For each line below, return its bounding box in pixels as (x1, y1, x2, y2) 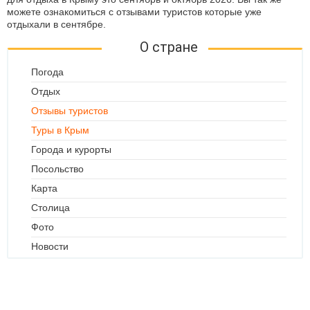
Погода (31, 66, 64, 77)
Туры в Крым (31, 125, 89, 136)
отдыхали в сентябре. (7, 19, 106, 30)
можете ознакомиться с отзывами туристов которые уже (7, 6, 262, 17)
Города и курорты (31, 144, 111, 155)
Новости (31, 241, 69, 252)
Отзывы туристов (31, 105, 108, 116)
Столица (31, 202, 70, 213)
